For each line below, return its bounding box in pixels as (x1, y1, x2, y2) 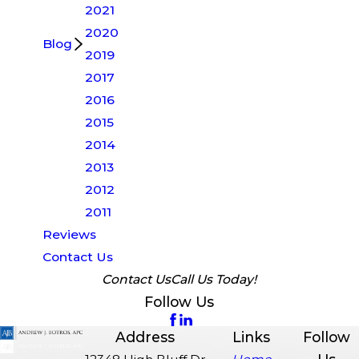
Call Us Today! (171, 271, 257, 287)
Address (115, 328, 175, 345)
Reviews (42, 226, 97, 242)
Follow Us (144, 292, 215, 310)
